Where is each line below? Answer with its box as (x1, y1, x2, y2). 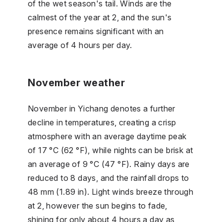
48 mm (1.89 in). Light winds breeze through (28, 186, 194, 197)
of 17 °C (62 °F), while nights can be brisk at (28, 145, 193, 155)
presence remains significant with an (28, 26, 164, 36)
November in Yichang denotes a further (28, 103, 175, 113)
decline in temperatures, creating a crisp (28, 117, 176, 127)
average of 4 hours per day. (28, 40, 132, 50)
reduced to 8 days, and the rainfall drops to (28, 172, 189, 183)
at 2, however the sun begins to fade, (28, 200, 167, 211)
